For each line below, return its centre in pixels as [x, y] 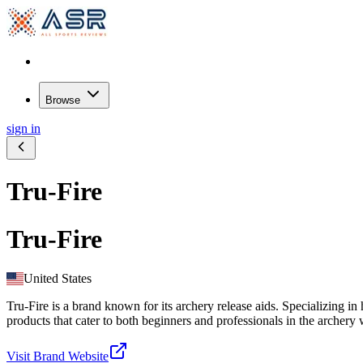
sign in [23, 128]
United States [58, 279]
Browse [64, 100]
